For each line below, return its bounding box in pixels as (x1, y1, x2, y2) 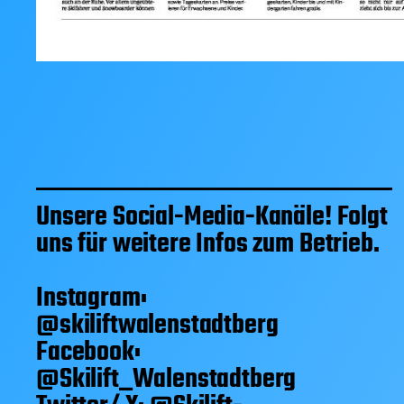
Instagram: (36, 278, 147, 320)
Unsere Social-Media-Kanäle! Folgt (36, 197, 388, 239)
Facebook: (36, 332, 141, 374)
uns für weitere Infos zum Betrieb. (36, 224, 380, 266)
